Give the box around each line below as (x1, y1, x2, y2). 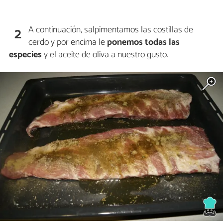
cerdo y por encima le (28, 34, 108, 50)
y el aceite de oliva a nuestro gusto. (42, 47, 168, 62)
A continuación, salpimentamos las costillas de (28, 22, 194, 37)
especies (9, 47, 42, 62)
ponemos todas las (107, 34, 180, 50)
